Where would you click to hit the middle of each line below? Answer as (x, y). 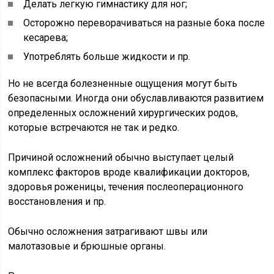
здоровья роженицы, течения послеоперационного (126, 187)
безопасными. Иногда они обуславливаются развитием (136, 98)
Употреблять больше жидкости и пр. (107, 57)
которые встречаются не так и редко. (94, 128)
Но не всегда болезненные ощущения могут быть (123, 83)
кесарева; (46, 38)
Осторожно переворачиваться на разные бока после (144, 23)
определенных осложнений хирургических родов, (123, 113)
